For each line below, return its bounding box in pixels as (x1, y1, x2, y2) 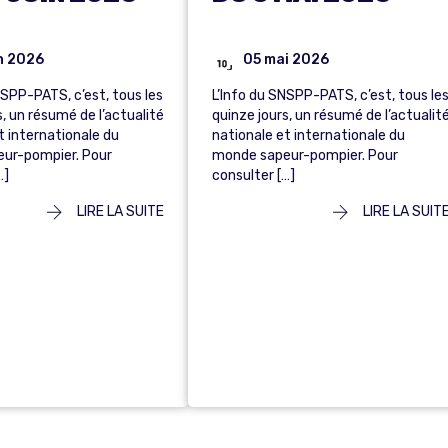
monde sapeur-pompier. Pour (212, 147, 398, 165)
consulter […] (212, 167, 295, 185)
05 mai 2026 (243, 50, 329, 68)
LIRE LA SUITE (74, 203, 164, 221)
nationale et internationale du (212, 127, 405, 145)
